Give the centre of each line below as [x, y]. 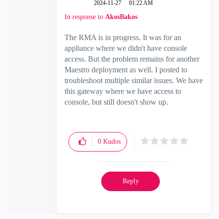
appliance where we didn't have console [126, 48]
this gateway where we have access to [123, 91]
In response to [85, 17]
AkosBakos [121, 17]
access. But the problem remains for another [132, 59]
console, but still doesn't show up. [116, 102]
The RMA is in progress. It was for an [123, 37]
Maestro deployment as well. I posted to [126, 70]
